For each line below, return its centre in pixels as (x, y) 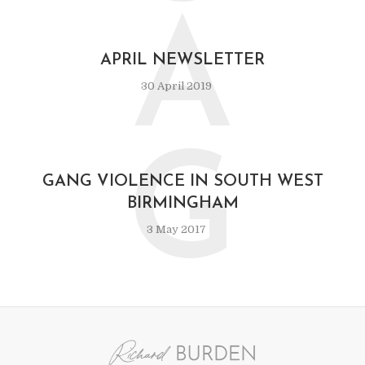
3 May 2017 (176, 229)
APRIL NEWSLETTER (182, 60)
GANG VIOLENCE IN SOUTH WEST (182, 182)
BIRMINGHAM (182, 204)
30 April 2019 (176, 86)
